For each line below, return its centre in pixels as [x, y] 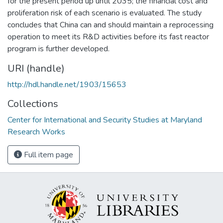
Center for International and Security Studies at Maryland [105, 120]
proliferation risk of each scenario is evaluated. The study [105, 13]
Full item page [48, 155]
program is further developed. [58, 49]
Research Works [36, 132]
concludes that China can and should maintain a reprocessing [111, 25]
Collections [33, 104]
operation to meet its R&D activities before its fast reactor [108, 37]
